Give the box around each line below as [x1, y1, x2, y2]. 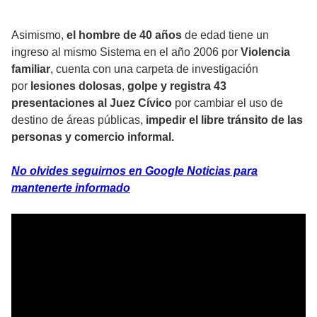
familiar [11, 62, 50, 75]
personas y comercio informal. [11, 130, 174, 143]
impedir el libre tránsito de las [146, 113, 303, 126]
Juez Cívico [110, 96, 172, 109]
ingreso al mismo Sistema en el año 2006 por [11, 45, 241, 58]
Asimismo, [11, 28, 64, 41]
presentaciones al [11, 96, 107, 109]
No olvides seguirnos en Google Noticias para [11, 164, 258, 177]
